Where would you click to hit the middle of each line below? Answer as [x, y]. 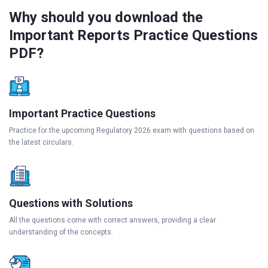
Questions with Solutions [71, 203]
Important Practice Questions [82, 113]
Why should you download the [106, 17]
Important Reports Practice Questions [133, 35]
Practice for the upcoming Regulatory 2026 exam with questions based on [132, 130]
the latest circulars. [41, 142]
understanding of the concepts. [61, 232]
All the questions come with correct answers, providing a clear [112, 220]
